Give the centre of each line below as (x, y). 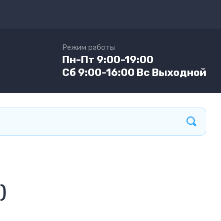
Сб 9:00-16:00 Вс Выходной (134, 72)
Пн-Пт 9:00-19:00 (108, 59)
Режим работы (89, 47)
